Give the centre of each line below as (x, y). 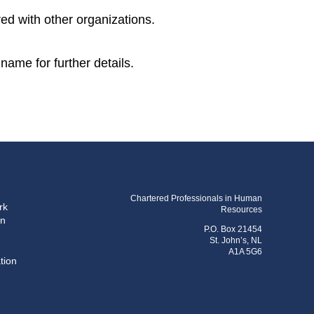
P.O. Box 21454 (233, 229)
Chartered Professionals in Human (196, 198)
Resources (241, 209)
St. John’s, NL (236, 240)
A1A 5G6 (245, 251)
